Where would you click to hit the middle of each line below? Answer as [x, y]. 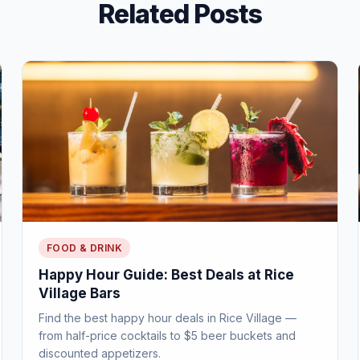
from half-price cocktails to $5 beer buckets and [167, 335]
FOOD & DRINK [84, 248]
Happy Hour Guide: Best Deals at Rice [166, 275]
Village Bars [79, 293]
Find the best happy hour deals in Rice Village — [167, 318]
